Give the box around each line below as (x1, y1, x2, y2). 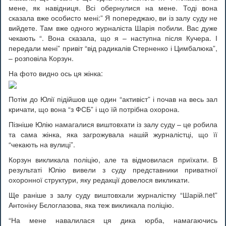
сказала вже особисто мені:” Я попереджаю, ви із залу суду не (9, 13, 217, 23)
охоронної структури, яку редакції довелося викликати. (9, 174, 190, 185)
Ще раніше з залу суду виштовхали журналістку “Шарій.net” (9, 189, 217, 200)
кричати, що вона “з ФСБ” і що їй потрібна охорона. (9, 103, 180, 114)
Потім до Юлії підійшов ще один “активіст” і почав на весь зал (9, 93, 217, 104)
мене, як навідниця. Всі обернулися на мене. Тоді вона (9, 3, 217, 13)
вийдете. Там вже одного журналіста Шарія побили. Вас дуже (9, 23, 217, 33)
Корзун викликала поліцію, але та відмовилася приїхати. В (9, 154, 217, 164)
